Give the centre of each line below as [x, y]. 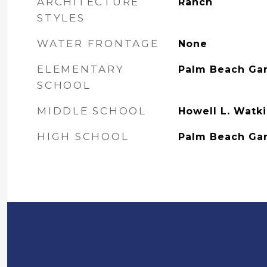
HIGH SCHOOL [83, 136]
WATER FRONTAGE [98, 44]
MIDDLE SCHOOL [92, 111]
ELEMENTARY [81, 69]
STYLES [61, 18]
